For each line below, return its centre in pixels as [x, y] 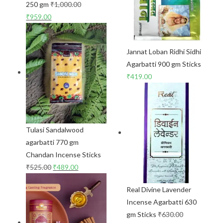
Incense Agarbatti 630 [162, 202]
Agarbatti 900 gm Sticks [164, 64]
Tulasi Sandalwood [55, 129]
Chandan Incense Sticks [64, 154]
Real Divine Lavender [159, 190]
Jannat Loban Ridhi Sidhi [164, 52]
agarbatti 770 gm [53, 142]
